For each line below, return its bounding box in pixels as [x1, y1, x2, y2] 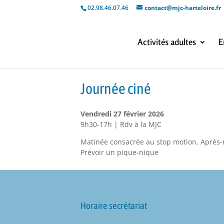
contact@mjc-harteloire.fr [144, 3, 221, 12]
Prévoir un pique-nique [80, 147, 158, 157]
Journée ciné [80, 80, 151, 97]
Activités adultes [137, 36, 196, 47]
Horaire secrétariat [80, 199, 147, 211]
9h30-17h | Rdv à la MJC [80, 119, 161, 129]
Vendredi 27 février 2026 [80, 109, 164, 119]
